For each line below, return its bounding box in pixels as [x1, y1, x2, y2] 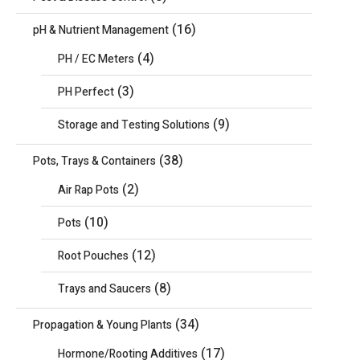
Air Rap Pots [57, 182, 119, 198]
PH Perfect [57, 84, 114, 100]
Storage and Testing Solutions [57, 117, 210, 133]
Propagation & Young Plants [32, 317, 172, 333]
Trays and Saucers [57, 280, 151, 297]
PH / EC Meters [57, 51, 134, 67]
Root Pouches [57, 247, 129, 264]
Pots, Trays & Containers [32, 153, 156, 170]
